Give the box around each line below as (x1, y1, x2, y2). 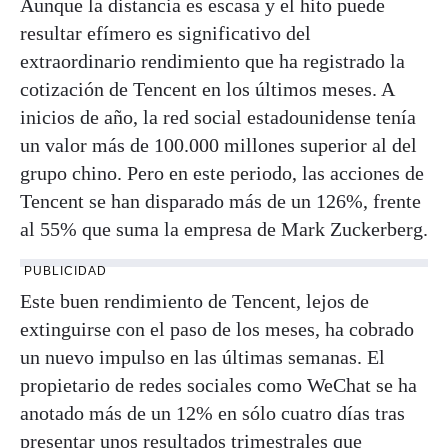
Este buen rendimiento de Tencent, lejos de (20, 289, 369, 312)
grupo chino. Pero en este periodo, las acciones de (20, 161, 424, 184)
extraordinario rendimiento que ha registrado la (20, 49, 405, 72)
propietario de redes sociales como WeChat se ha (20, 373, 417, 396)
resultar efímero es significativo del (20, 21, 311, 44)
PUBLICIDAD (24, 263, 107, 278)
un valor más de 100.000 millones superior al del (20, 133, 417, 156)
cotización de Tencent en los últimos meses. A (20, 77, 394, 100)
